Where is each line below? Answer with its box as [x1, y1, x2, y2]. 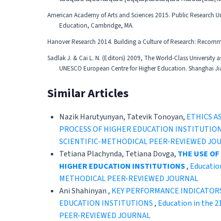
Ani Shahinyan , [59, 185, 111, 196]
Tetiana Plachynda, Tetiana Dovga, [59, 148, 178, 159]
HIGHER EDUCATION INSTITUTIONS [59, 160, 185, 172]
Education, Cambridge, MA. [59, 21, 134, 30]
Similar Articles [47, 85, 129, 102]
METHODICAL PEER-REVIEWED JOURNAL [59, 173, 198, 184]
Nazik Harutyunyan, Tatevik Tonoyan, [59, 111, 186, 122]
